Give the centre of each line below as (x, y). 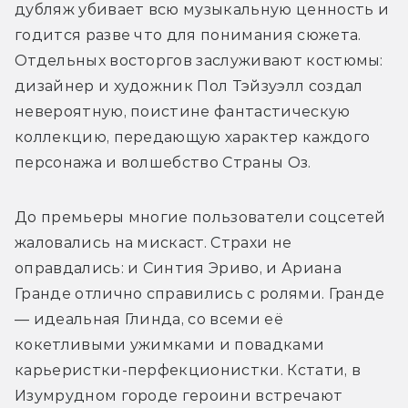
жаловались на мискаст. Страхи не (153, 242)
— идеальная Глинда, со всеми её (149, 319)
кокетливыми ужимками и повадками (170, 344)
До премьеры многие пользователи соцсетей (200, 217)
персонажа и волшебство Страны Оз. (163, 162)
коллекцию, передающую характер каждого (193, 137)
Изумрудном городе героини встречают (179, 395)
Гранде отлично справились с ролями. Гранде (200, 293)
